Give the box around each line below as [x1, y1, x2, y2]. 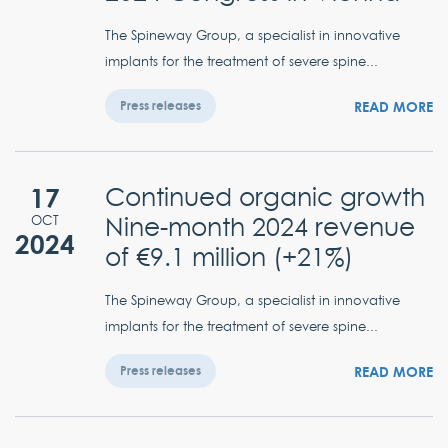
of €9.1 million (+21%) [105, 240, 353, 274]
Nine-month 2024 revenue [105, 210, 415, 244]
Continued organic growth [105, 180, 425, 214]
